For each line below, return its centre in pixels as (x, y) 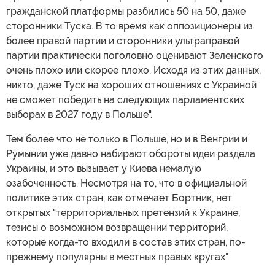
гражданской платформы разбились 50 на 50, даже (126, 11)
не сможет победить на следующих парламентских (125, 99)
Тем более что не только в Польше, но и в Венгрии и (127, 139)
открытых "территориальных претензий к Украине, (123, 212)
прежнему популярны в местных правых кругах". (118, 257)
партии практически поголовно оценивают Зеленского (135, 55)
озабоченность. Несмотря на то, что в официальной (126, 183)
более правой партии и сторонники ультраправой (123, 41)
